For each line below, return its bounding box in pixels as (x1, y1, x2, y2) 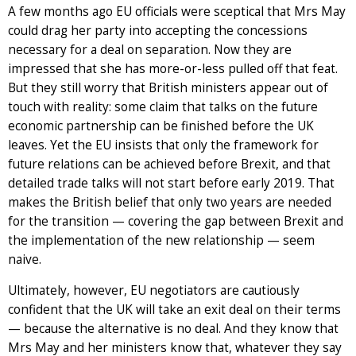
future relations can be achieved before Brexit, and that (8, 155, 331, 172)
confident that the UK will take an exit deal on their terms (8, 300, 341, 318)
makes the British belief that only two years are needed (8, 193, 331, 211)
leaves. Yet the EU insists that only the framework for (8, 136, 319, 153)
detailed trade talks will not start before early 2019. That (8, 174, 335, 192)
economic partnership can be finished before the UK (8, 117, 314, 134)
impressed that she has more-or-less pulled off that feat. (8, 60, 338, 77)
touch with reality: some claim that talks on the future (8, 98, 318, 115)
